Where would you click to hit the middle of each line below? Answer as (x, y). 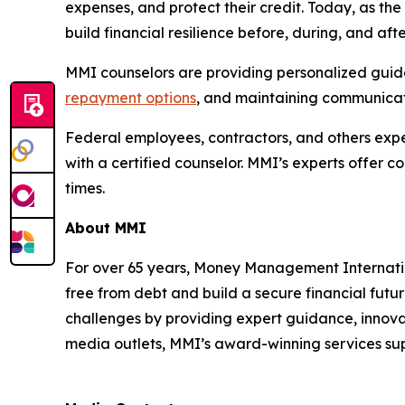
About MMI (106, 228)
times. (85, 188)
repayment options (131, 98)
